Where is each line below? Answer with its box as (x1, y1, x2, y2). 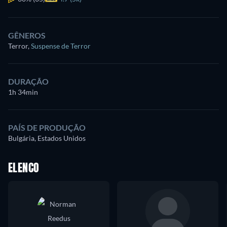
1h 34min (8, 87, 38, 96)
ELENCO (8, 163, 40, 174)
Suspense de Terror (31, 41, 91, 50)
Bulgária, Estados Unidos (8, 133, 86, 142)
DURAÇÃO (8, 76, 49, 86)
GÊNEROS (8, 30, 46, 40)
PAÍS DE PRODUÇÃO (8, 122, 86, 132)
